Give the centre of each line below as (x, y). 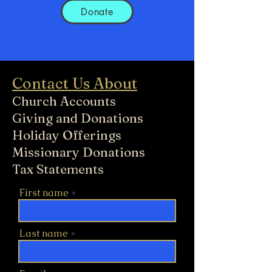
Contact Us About (75, 83)
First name (44, 193)
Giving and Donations (78, 118)
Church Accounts (64, 101)
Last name (44, 233)
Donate (97, 12)
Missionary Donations (79, 152)
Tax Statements (58, 169)
